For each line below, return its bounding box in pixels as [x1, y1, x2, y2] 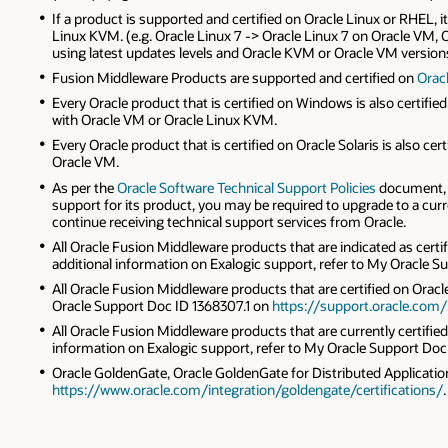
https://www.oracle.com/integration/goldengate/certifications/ [51, 381, 443, 399]
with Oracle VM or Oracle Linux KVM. [51, 111, 277, 129]
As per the [51, 178, 117, 196]
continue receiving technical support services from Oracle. [51, 212, 406, 230]
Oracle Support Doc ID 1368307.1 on [51, 296, 272, 314]
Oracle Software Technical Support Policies [116, 178, 376, 196]
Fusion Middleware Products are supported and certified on [51, 68, 417, 86]
